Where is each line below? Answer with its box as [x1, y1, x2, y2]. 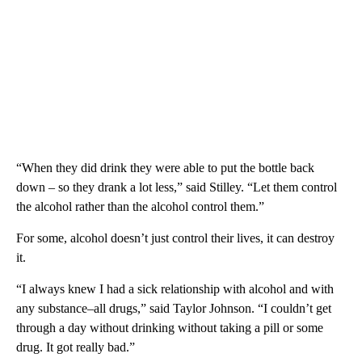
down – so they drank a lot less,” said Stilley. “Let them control [16, 179, 337, 194]
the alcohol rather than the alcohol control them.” [16, 199, 264, 213]
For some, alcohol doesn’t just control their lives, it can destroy [16, 230, 335, 245]
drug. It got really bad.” [16, 339, 135, 354]
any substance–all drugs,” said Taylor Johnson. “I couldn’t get [16, 301, 331, 315]
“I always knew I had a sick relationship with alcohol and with [16, 281, 334, 296]
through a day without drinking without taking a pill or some [16, 320, 323, 335]
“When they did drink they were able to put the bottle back [16, 160, 314, 175]
